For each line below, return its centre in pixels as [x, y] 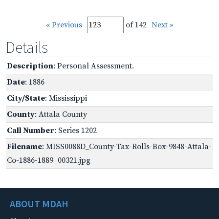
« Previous [64, 25]
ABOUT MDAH [39, 203]
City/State [26, 98]
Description [30, 66]
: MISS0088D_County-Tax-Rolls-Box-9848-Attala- [127, 146]
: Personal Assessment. [94, 66]
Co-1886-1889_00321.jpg [49, 160]
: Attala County [61, 114]
